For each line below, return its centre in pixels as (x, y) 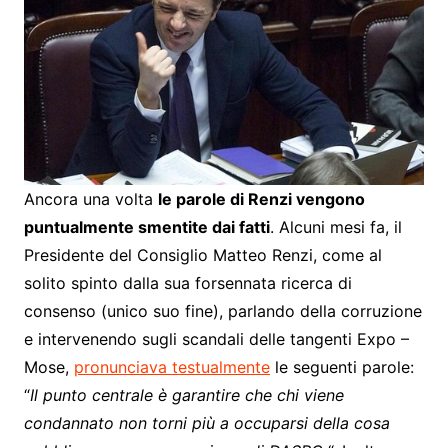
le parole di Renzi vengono (261, 199)
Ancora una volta (90, 199)
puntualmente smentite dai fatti (146, 227)
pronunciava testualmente (171, 367)
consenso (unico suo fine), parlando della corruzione (222, 311)
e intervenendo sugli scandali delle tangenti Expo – (216, 339)
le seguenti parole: (341, 367)
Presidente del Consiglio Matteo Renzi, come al (202, 255)
